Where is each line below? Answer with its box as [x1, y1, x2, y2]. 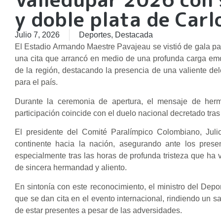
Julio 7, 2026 [15, 31, 60, 39]
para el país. [15, 78, 58, 87]
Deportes [79, 31, 111, 39]
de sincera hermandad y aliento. [15, 163, 127, 172]
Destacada [115, 31, 153, 39]
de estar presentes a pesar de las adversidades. [15, 206, 182, 215]
